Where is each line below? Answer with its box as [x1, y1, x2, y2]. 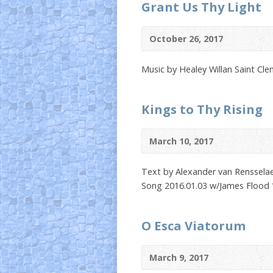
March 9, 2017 [149, 252, 208, 263]
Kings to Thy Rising [141, 101, 263, 118]
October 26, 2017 [149, 33, 223, 44]
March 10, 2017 [149, 135, 213, 147]
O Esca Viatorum [141, 217, 246, 234]
